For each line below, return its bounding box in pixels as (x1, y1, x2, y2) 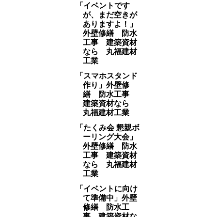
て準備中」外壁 (82, 194, 137, 202)
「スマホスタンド (75, 72, 138, 80)
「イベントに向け (75, 185, 138, 193)
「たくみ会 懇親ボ (75, 124, 139, 132)
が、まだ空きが (82, 11, 137, 19)
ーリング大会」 (82, 133, 137, 141)
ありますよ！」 (82, 20, 137, 28)
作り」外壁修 (82, 81, 129, 89)
